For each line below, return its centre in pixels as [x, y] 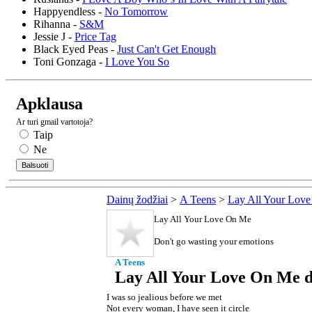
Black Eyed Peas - [75, 49]
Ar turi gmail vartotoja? [54, 122]
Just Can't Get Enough [166, 49]
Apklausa [49, 103]
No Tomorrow [136, 11]
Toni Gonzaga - [69, 61]
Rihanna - [56, 24]
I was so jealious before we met [164, 297]
